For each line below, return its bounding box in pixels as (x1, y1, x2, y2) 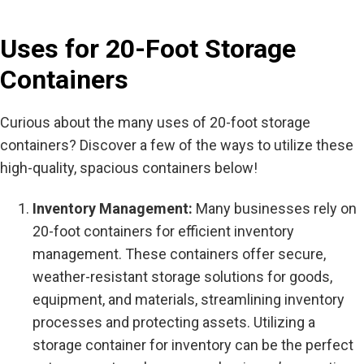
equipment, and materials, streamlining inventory (32, 290, 344, 308)
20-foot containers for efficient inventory (32, 222, 294, 240)
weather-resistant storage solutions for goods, (32, 267, 332, 285)
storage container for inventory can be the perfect (32, 336, 353, 353)
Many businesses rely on (196, 199, 357, 217)
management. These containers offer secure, (32, 245, 326, 262)
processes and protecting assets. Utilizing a (32, 313, 315, 331)
